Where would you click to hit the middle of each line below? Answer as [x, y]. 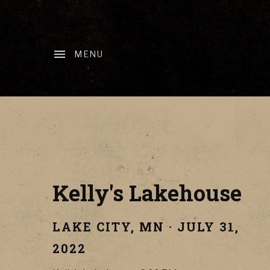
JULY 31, [208, 227]
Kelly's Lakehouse [147, 193]
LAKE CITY [92, 227]
